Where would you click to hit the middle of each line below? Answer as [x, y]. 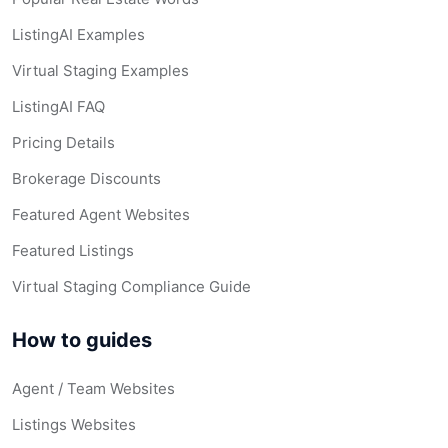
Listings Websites [74, 424]
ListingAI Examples [78, 34]
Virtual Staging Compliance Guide [131, 286]
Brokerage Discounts [86, 178]
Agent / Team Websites [93, 388]
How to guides [82, 340]
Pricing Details [63, 142]
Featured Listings [73, 250]
